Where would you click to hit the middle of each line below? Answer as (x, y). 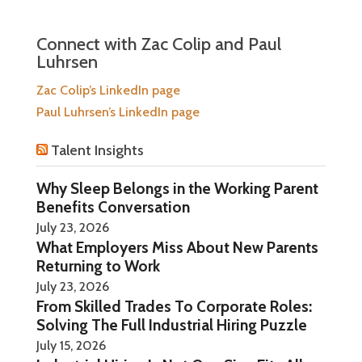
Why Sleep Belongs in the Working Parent (177, 188)
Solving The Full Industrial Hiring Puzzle (171, 324)
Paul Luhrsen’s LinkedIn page (118, 112)
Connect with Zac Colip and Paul (158, 44)
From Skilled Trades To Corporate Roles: (174, 306)
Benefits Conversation (113, 206)
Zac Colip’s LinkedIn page (108, 90)
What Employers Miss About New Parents (177, 247)
